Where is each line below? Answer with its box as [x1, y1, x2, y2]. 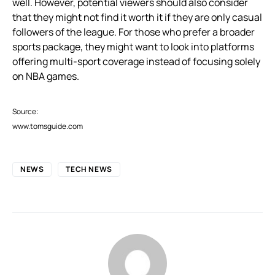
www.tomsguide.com [12, 120, 83, 131]
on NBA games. [12, 69, 79, 83]
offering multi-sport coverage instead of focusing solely [12, 54, 260, 68]
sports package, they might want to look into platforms [12, 39, 254, 53]
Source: [12, 106, 39, 117]
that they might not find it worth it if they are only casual [12, 10, 262, 24]
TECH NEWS [66, 163, 112, 174]
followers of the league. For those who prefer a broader [12, 25, 255, 39]
